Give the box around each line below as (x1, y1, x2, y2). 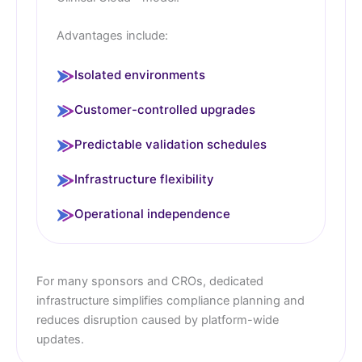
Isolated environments (74, 67, 205, 83)
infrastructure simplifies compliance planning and (36, 293, 305, 309)
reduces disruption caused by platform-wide (36, 313, 279, 328)
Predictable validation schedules (74, 137, 267, 153)
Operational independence (74, 206, 230, 222)
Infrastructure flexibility (74, 171, 214, 187)
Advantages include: (57, 28, 168, 44)
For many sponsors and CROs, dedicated (36, 274, 263, 289)
